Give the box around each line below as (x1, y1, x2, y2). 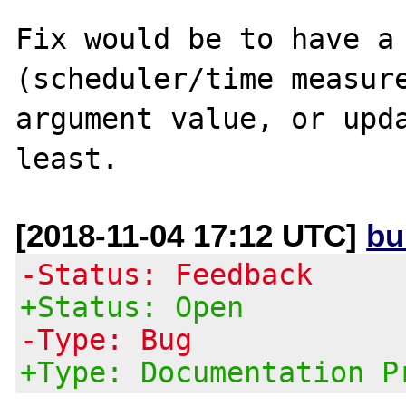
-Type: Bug (20, 323, 193, 356)
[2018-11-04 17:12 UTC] (15, 217, 367, 253)
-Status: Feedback (20, 257, 314, 291)
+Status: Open (20, 290, 245, 324)
